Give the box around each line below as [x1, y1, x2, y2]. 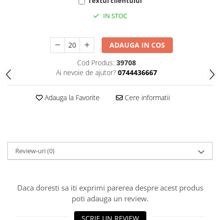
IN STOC [102, 11, 127, 21]
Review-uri [15, 146, 47, 156]
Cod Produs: [77, 58, 114, 68]
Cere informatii [122, 93, 170, 103]
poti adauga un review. [71, 193, 149, 204]
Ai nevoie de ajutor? [55, 68, 116, 78]
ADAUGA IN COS [110, 40, 165, 50]
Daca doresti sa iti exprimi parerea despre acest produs [17, 183, 203, 193]
